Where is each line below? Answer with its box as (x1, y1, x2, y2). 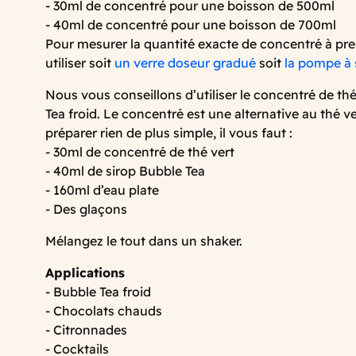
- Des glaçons (45, 200, 127, 217)
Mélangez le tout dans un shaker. (45, 232, 242, 249)
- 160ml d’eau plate (45, 181, 159, 198)
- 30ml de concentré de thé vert (45, 143, 234, 160)
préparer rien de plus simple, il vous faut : (45, 124, 292, 141)
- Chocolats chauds (45, 302, 162, 319)
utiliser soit (45, 54, 114, 71)
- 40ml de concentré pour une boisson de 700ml (45, 16, 336, 33)
